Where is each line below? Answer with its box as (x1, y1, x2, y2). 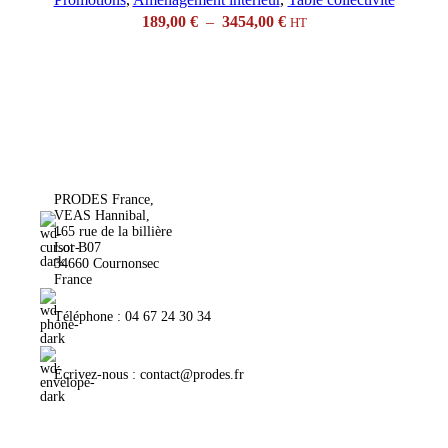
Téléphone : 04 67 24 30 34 (54, 308, 211, 324)
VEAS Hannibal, (54, 207, 150, 223)
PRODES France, (54, 191, 154, 207)
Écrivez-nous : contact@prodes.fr (54, 366, 244, 382)
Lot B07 (54, 239, 101, 255)
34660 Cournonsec (54, 255, 159, 271)
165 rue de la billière (54, 223, 172, 239)
